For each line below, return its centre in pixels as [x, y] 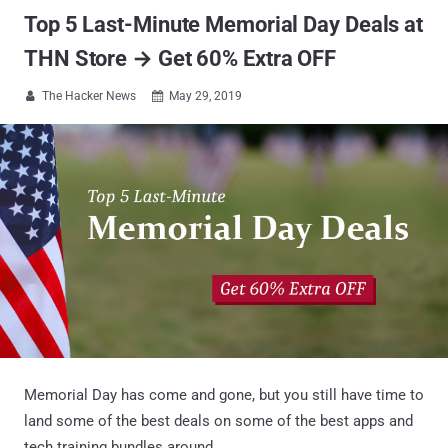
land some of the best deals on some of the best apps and [218, 420]
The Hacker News [89, 96]
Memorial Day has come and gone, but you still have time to [224, 394]
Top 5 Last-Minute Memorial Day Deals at [224, 24]
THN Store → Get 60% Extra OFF [180, 58]
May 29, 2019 [205, 96]
